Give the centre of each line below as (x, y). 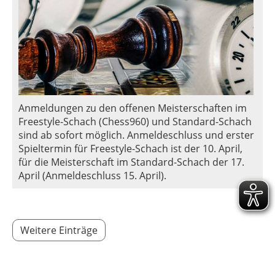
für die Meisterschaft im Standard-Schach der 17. (131, 162)
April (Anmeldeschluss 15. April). (92, 176)
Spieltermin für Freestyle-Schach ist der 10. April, (130, 149)
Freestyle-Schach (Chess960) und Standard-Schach (135, 122)
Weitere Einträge (59, 230)
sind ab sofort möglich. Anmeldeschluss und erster (136, 135)
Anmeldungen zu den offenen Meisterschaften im (133, 108)
